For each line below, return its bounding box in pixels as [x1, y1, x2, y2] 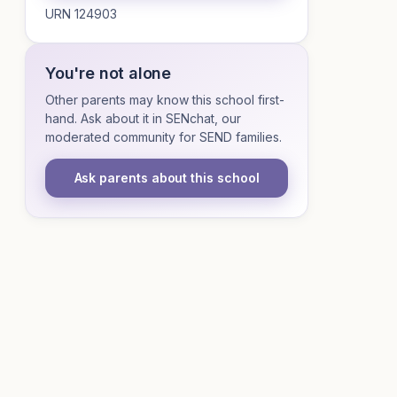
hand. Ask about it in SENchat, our [45, 111, 241, 126]
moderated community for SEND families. [45, 129, 282, 144]
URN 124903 [45, 6, 117, 21]
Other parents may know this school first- [45, 92, 284, 107]
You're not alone [45, 64, 172, 82]
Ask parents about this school [74, 170, 260, 185]
